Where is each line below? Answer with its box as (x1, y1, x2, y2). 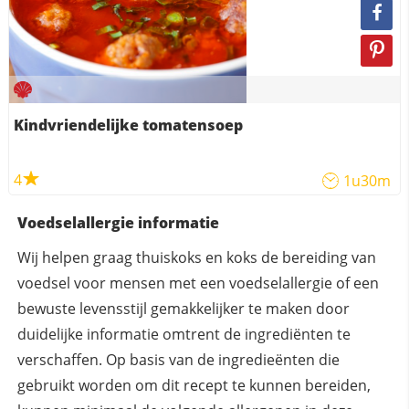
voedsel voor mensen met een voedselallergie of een (16, 273, 379, 294)
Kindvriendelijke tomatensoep (13, 115, 243, 136)
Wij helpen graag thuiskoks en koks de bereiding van (16, 247, 376, 268)
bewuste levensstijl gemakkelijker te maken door (16, 299, 350, 320)
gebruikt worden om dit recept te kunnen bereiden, (16, 375, 371, 396)
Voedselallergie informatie (16, 213, 219, 234)
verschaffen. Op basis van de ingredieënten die (16, 350, 340, 371)
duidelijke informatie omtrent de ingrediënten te (16, 324, 351, 345)
